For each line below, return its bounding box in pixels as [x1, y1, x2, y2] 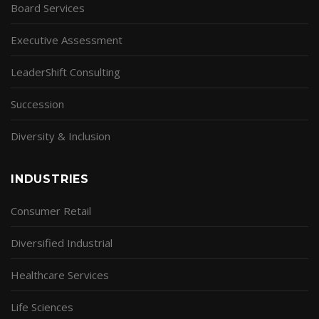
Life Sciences [11, 299, 73, 314]
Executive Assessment [11, 32, 122, 47]
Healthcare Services [11, 267, 109, 282]
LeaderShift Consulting [11, 64, 120, 79]
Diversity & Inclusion [11, 128, 110, 143]
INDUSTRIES [11, 172, 89, 186]
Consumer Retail [11, 203, 91, 218]
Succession [11, 96, 64, 111]
